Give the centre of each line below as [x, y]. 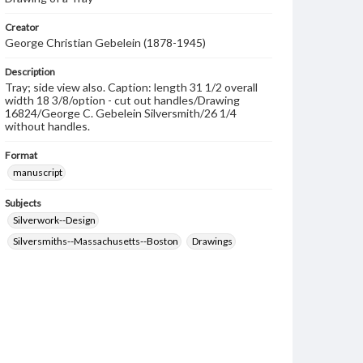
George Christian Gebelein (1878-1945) [105, 43]
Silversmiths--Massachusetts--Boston [96, 241]
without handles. [47, 126]
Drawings [212, 241]
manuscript [38, 172]
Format [21, 155]
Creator [22, 27]
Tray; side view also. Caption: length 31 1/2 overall [131, 87]
